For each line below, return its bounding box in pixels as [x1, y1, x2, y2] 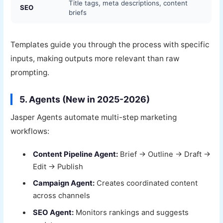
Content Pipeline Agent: [33, 150, 118, 159]
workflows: [10, 126, 50, 136]
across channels [33, 191, 91, 201]
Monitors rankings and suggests [74, 208, 189, 217]
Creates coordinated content [95, 179, 198, 188]
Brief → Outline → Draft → [118, 150, 211, 159]
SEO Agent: [33, 208, 74, 217]
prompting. [10, 67, 50, 77]
